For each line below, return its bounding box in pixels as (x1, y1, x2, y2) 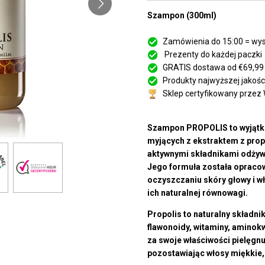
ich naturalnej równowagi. (147, 188, 248, 198)
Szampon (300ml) (147, 11, 216, 21)
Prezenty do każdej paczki (163, 50, 262, 60)
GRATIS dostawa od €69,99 (163, 63, 264, 73)
